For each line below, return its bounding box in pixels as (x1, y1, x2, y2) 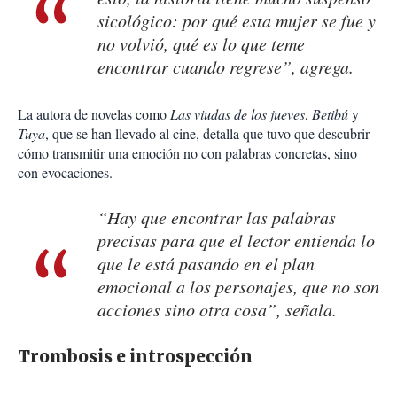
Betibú (312, 105, 348, 124)
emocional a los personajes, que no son (97, 275, 379, 299)
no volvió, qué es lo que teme (97, 32, 305, 56)
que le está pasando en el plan (97, 252, 315, 276)
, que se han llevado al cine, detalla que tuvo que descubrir (45, 124, 370, 144)
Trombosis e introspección (18, 346, 253, 368)
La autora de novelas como (18, 105, 170, 124)
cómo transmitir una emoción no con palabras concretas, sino (18, 144, 357, 163)
